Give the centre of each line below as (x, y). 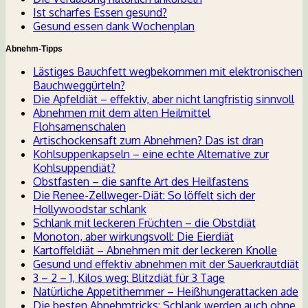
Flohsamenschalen (79, 127)
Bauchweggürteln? (79, 86)
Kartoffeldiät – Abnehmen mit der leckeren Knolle (155, 251)
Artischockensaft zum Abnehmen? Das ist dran (148, 141)
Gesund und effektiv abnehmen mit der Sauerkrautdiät (166, 264)
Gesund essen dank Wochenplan (114, 26)
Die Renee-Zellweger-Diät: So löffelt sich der (144, 196)
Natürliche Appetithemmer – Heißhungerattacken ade (166, 292)
